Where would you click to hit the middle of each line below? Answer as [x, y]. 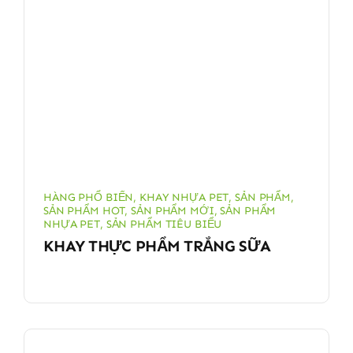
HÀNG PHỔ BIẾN [88, 197]
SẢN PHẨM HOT [84, 210]
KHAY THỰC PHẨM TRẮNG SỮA [157, 245]
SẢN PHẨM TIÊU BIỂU [164, 224]
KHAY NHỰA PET [184, 197]
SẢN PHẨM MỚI [173, 210]
